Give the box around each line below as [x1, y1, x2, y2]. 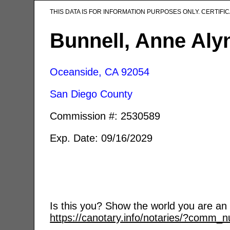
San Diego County [50, 88, 133, 100]
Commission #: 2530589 [50, 110, 161, 122]
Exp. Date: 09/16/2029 [50, 132, 153, 144]
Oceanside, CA [50, 66, 119, 78]
